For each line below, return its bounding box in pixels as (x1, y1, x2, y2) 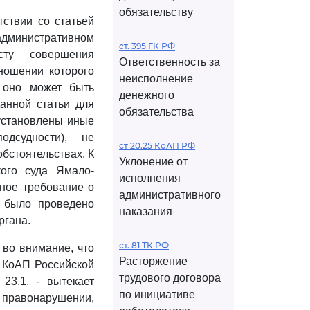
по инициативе (119, 289, 195, 300)
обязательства (119, 106, 194, 118)
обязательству (119, 6, 193, 18)
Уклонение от (119, 156, 188, 167)
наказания (119, 206, 172, 217)
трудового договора (119, 272, 221, 284)
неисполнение (119, 73, 193, 84)
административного (119, 189, 221, 201)
